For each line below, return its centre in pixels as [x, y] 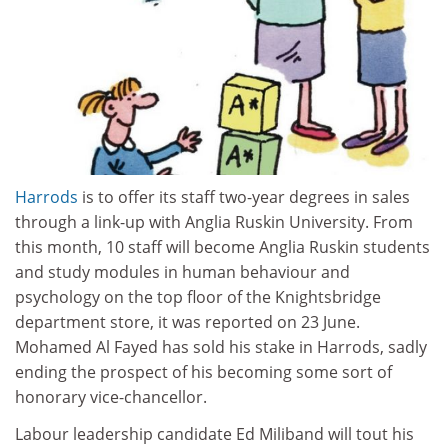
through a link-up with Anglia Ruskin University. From [214, 221]
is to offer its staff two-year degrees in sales [244, 196]
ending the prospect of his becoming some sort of [203, 371]
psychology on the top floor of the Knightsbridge [198, 296]
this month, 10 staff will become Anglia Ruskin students [222, 246]
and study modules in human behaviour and [182, 271]
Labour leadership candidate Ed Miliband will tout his [214, 434]
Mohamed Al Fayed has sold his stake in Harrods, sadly [221, 346]
